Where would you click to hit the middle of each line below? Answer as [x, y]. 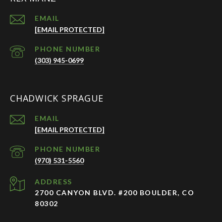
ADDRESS [54, 182]
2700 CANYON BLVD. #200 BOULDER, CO [114, 193]
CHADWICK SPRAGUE [57, 98]
